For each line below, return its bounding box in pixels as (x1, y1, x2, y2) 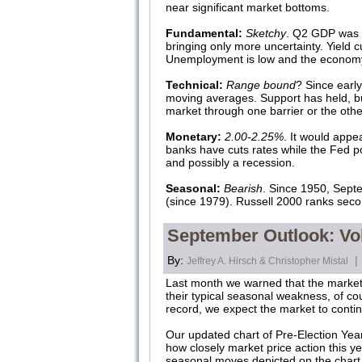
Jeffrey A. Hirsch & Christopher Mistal (187, 255, 348, 267)
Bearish (224, 182, 263, 195)
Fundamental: (166, 27, 242, 40)
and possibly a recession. (166, 156, 295, 169)
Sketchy (246, 27, 286, 40)
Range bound (226, 78, 296, 91)
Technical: (166, 78, 223, 91)
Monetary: (166, 130, 221, 143)
